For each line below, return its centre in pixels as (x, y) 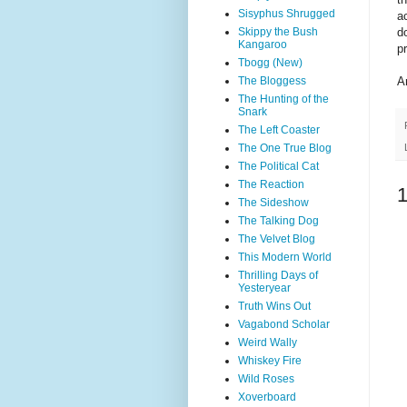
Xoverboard (267, 397)
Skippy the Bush (278, 32)
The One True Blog (285, 148)
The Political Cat (278, 166)
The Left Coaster (279, 130)
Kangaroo (263, 45)
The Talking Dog (278, 221)
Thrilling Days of (278, 275)
